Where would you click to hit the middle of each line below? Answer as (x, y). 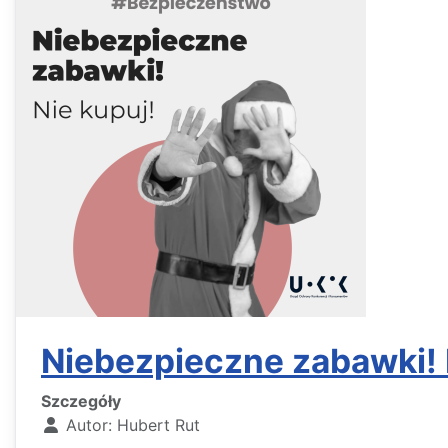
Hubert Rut (158, 425)
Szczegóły (81, 401)
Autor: (89, 425)
